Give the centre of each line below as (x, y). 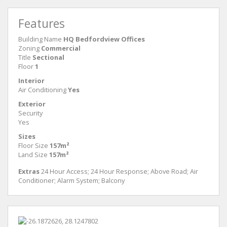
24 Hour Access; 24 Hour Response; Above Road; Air (119, 171)
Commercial (61, 48)
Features (42, 23)
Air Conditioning (42, 89)
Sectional (48, 57)
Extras (29, 171)
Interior (31, 80)
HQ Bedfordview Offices (104, 39)
